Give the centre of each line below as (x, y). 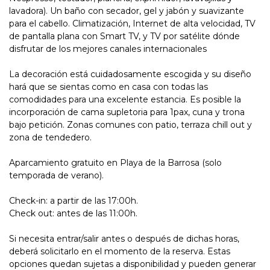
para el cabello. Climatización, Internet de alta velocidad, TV (132, 23)
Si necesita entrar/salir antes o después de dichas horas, (124, 238)
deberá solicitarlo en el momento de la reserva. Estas (120, 251)
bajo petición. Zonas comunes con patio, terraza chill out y (130, 124)
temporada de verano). (56, 175)
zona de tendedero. (50, 137)
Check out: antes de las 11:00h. (73, 213)
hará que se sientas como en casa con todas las (108, 86)
